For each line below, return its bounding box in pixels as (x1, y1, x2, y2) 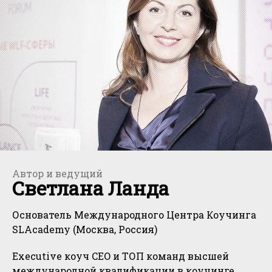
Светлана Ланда (12, 175, 169, 202)
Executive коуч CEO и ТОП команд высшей (12, 250, 229, 263)
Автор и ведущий (12, 167, 103, 180)
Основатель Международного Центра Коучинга (12, 208, 256, 222)
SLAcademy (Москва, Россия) (12, 223, 157, 236)
